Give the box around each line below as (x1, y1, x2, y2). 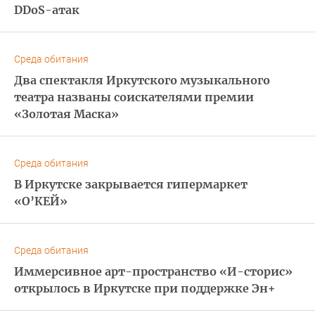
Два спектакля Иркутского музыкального (14, 72, 270, 87)
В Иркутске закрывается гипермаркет (14, 176, 247, 191)
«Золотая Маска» (14, 106, 119, 121)
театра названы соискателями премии (14, 89, 254, 104)
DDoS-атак (14, 2, 79, 17)
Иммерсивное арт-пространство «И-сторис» (14, 264, 292, 278)
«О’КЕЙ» (14, 193, 67, 208)
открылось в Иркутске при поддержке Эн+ (14, 281, 276, 295)
